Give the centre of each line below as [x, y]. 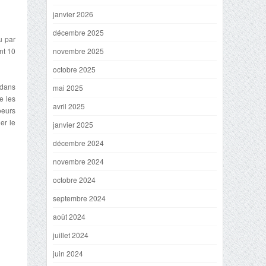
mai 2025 [68, 88]
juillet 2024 [71, 235]
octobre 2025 [74, 69]
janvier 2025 [73, 124]
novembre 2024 [78, 161]
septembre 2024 [79, 198]
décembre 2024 [78, 143]
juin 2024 [68, 253]
